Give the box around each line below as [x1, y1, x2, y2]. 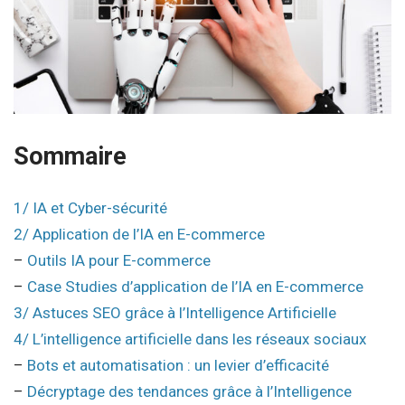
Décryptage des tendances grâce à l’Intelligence [27, 382, 352, 400]
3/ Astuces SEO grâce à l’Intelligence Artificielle [14, 304, 336, 322]
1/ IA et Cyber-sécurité [14, 199, 167, 217]
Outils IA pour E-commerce [27, 251, 211, 269]
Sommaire [14, 142, 127, 171]
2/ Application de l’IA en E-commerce [14, 225, 265, 243]
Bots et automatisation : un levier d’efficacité [27, 356, 329, 374]
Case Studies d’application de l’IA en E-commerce [27, 278, 363, 296]
